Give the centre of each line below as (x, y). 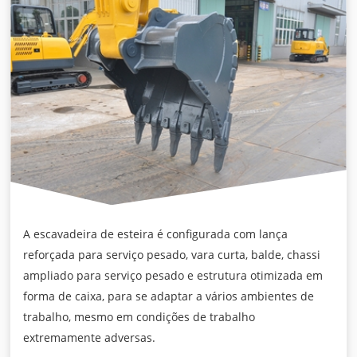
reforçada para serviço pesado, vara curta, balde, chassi (172, 255)
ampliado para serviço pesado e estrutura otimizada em (173, 276)
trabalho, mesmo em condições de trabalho (139, 317)
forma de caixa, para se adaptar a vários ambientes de (169, 296)
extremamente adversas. (90, 338)
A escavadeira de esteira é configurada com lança (156, 234)
